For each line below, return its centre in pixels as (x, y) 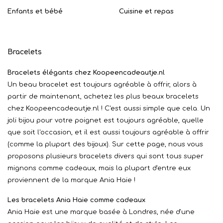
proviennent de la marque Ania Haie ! (71, 180)
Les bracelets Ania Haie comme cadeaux (76, 200)
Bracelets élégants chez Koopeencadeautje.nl (86, 73)
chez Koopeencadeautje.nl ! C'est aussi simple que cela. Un (109, 109)
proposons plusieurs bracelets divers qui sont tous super (106, 156)
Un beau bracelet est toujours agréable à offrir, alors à (102, 85)
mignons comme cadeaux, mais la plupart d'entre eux (99, 168)
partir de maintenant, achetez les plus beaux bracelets (103, 97)
